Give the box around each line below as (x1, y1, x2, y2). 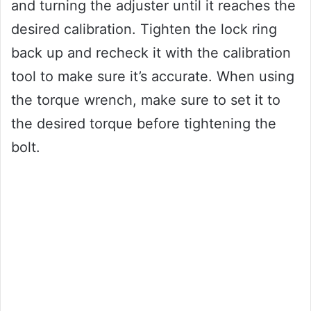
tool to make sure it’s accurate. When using (11, 67, 294, 85)
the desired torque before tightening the (11, 115, 276, 132)
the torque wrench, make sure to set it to (11, 91, 280, 108)
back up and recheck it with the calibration (11, 44, 291, 61)
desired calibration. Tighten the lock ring (11, 20, 277, 37)
